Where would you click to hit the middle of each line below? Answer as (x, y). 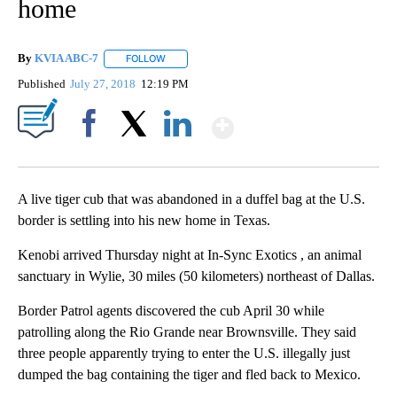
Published (42, 83)
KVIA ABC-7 (66, 58)
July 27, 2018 (105, 83)
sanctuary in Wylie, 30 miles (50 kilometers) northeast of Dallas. (196, 276)
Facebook (93, 153)
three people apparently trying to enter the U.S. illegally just (184, 353)
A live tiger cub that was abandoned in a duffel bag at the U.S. (191, 198)
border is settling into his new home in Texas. (144, 220)
